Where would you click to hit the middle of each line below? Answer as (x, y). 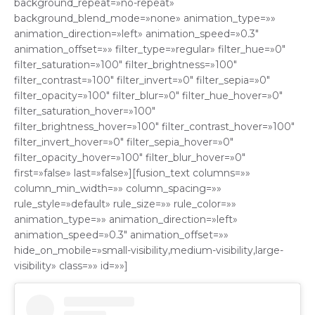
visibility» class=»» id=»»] (71, 266)
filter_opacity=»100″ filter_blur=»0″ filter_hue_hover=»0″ (148, 96)
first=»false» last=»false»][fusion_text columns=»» (132, 173)
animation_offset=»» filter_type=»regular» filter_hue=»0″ (150, 50)
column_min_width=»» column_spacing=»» (118, 189)
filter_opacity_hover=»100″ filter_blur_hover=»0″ (130, 158)
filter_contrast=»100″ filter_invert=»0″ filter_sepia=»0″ (142, 81)
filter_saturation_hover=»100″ (85, 111)
